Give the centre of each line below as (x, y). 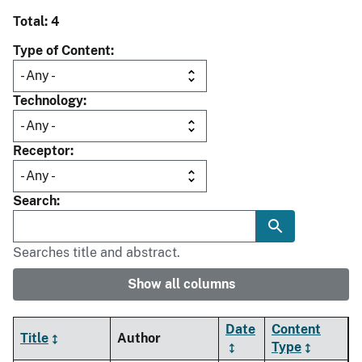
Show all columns (181, 284)
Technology (48, 101)
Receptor (42, 151)
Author (139, 339)
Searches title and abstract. (97, 253)
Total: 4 (36, 22)
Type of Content (62, 51)
